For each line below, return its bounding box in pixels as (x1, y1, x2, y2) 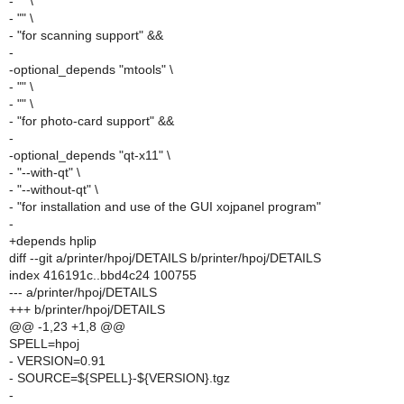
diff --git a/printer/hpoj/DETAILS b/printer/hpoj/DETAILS (9, 251, 321, 265)
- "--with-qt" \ (9, 165, 80, 179)
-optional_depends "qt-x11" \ (9, 148, 170, 162)
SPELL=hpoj (9, 336, 79, 351)
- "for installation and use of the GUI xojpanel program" (9, 199, 321, 214)
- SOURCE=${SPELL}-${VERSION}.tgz (9, 371, 230, 385)
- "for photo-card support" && (9, 114, 174, 128)
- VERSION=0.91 (9, 353, 106, 368)
